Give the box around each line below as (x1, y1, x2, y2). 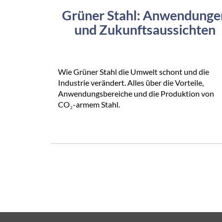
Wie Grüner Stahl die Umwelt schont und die (58, 67, 209, 77)
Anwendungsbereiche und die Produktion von (58, 89, 214, 99)
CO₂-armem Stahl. (58, 100, 120, 110)
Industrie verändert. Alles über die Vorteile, (58, 78, 204, 88)
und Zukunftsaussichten (74, 21, 216, 38)
